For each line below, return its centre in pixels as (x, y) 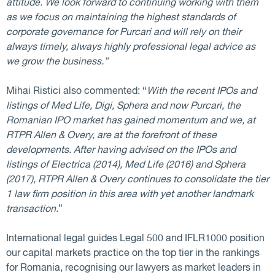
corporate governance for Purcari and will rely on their (124, 33)
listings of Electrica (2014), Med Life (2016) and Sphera (126, 165)
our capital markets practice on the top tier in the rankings (133, 254)
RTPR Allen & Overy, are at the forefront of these (111, 136)
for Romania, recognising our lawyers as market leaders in (134, 268)
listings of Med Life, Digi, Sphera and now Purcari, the (123, 106)
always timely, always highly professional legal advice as (131, 47)
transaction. (32, 209)
